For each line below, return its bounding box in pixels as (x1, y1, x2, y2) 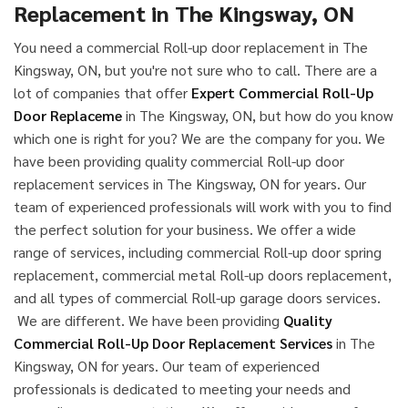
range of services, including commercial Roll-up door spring (14, 242, 382, 262)
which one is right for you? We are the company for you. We (14, 128, 385, 148)
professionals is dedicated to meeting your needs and (14, 379, 351, 399)
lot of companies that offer (14, 83, 191, 103)
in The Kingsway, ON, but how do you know (122, 106, 393, 126)
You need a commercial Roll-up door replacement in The (14, 37, 368, 57)
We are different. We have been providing (14, 311, 283, 331)
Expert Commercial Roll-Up (191, 83, 373, 103)
